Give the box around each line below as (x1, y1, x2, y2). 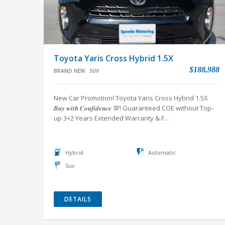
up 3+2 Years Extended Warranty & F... (54, 114, 169, 123)
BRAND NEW (54, 67, 85, 74)
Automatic (148, 149, 176, 156)
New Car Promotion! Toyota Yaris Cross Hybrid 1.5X (54, 93, 208, 102)
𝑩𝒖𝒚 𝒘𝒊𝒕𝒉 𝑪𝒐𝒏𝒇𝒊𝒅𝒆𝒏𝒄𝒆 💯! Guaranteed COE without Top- (54, 103, 213, 113)
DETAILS (64, 195, 91, 203)
